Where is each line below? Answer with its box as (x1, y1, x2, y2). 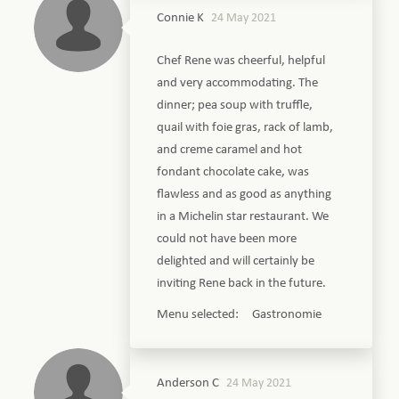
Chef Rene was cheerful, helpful (157, 53, 326, 68)
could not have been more (157, 232, 297, 246)
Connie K (157, 11, 205, 25)
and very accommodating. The (157, 76, 319, 90)
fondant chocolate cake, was (157, 165, 310, 179)
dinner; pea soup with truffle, (157, 98, 313, 112)
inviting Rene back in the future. (157, 276, 327, 290)
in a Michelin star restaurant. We (157, 209, 330, 224)
